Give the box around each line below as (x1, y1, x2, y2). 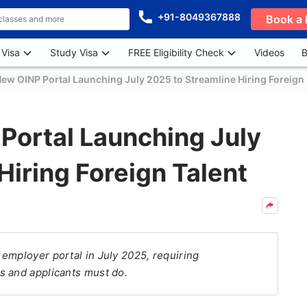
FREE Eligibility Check (128, 47, 224, 58)
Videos (254, 47, 284, 58)
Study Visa (50, 47, 98, 58)
